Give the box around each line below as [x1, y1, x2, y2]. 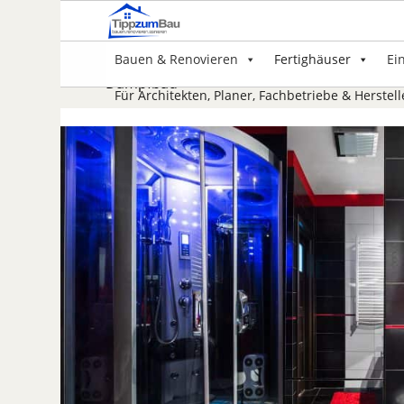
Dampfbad [106, 73, 179, 93]
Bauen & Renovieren [115, 50, 239, 68]
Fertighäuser [274, 50, 352, 68]
